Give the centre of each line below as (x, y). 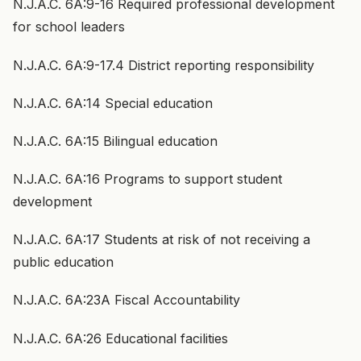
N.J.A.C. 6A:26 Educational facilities (120, 338)
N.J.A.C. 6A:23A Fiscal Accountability (127, 300)
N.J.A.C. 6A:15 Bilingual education (115, 141)
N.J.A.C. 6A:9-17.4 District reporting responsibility (164, 65)
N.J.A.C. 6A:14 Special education (113, 103)
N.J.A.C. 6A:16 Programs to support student (147, 179)
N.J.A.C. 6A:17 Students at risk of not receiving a (162, 240)
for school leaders (69, 27)
